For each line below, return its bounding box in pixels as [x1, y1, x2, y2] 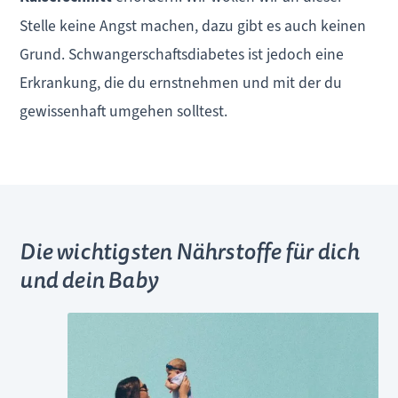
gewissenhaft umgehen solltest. [20, 100, 228, 121]
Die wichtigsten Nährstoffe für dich [20, 235, 360, 269]
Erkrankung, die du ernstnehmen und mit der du [20, 72, 343, 92]
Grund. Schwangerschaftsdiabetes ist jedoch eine [20, 44, 345, 64]
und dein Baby [20, 264, 158, 298]
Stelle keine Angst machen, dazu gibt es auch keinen [20, 15, 367, 36]
